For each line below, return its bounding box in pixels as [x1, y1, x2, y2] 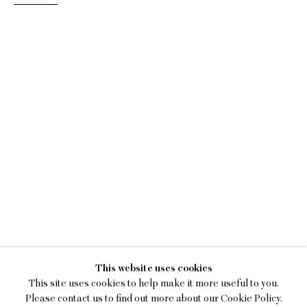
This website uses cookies [95, 262, 212, 274]
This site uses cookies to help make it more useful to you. [28, 278, 279, 289]
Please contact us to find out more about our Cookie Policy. [25, 293, 282, 304]
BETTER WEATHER [145, 242, 275, 258]
